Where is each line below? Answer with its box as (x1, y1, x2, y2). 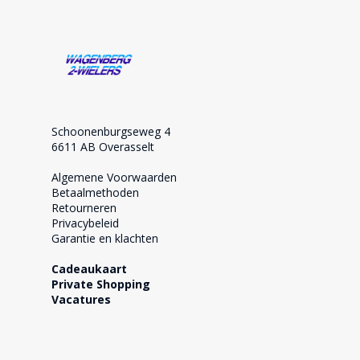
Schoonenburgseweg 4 (51, 124, 170, 139)
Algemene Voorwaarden (51, 170, 177, 185)
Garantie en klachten (51, 231, 158, 246)
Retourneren (51, 200, 117, 215)
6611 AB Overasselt (51, 139, 154, 154)
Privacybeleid (51, 215, 119, 231)
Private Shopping (51, 276, 150, 292)
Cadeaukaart (51, 261, 127, 276)
